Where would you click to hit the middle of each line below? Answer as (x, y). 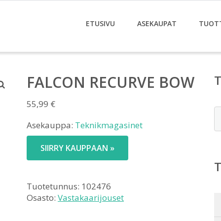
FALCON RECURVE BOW (110, 82)
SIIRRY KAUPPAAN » (77, 148)
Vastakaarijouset (91, 198)
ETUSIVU (100, 23)
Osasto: (42, 198)
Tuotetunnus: (54, 186)
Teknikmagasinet (109, 125)
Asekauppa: (51, 125)
